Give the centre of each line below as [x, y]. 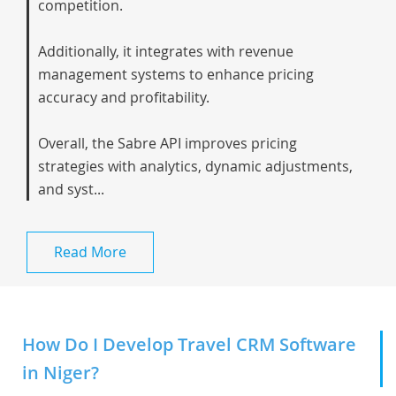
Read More [90, 252]
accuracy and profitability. [124, 97]
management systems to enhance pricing [176, 74]
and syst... [71, 189]
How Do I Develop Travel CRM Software [189, 344]
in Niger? [61, 373]
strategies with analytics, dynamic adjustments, [195, 166]
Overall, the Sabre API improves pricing [168, 143]
